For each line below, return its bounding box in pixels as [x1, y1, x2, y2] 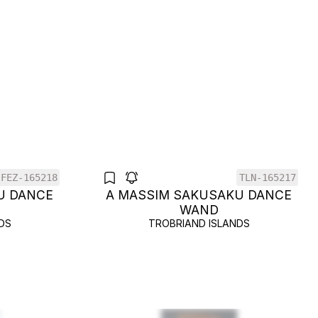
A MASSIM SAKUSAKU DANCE [106, 187, 292, 202]
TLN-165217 [238, 171, 296, 183]
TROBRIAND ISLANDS [148, 217, 250, 229]
